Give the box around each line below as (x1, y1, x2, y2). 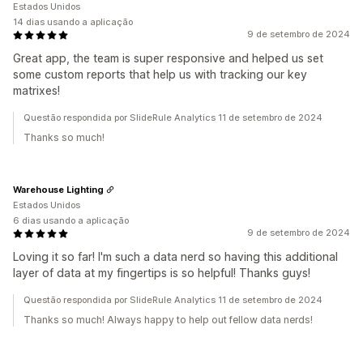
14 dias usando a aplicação (13, 16, 133, 28)
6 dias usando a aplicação (13, 215, 129, 227)
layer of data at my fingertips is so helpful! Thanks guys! (13, 266, 310, 280)
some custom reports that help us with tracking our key (13, 67, 307, 82)
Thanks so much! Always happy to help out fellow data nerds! (23, 314, 313, 327)
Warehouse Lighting (13, 183, 104, 195)
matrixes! (13, 83, 60, 98)
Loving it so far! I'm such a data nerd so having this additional (13, 250, 338, 264)
